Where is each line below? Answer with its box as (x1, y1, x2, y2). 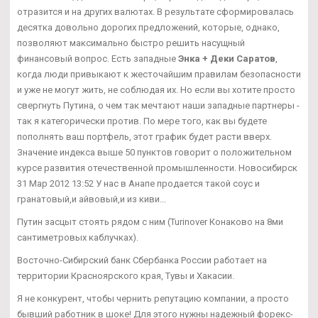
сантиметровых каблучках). (17, 231, 138, 243)
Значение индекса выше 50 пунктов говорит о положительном (17, 146, 292, 158)
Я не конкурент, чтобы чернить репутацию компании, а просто (17, 292, 289, 304)
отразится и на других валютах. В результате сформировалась (17, 6, 294, 17)
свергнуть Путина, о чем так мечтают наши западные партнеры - (17, 99, 300, 111)
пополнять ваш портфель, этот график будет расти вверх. (17, 131, 272, 142)
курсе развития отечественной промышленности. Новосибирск (17, 162, 297, 173)
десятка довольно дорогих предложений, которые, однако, (17, 21, 280, 33)
